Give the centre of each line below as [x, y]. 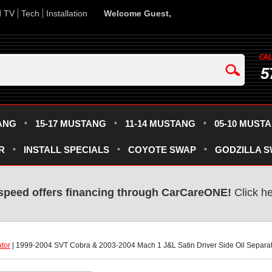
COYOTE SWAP [162, 150]
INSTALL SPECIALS [66, 150]
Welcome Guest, [138, 13]
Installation [67, 13]
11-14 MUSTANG [160, 124]
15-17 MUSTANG [71, 124]
